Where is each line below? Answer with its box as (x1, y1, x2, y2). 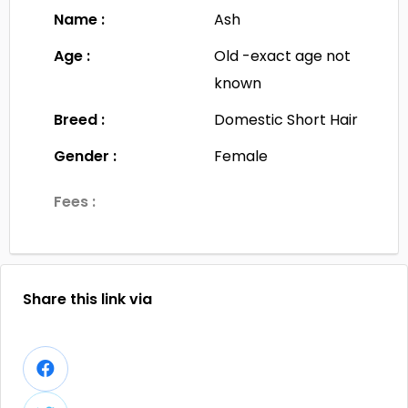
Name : (54, 8, 106, 30)
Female (214, 145, 269, 167)
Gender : (54, 145, 117, 167)
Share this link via (23, 289, 152, 311)
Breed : (54, 108, 106, 130)
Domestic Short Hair (214, 108, 359, 130)
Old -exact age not (214, 45, 352, 66)
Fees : (54, 190, 97, 212)
